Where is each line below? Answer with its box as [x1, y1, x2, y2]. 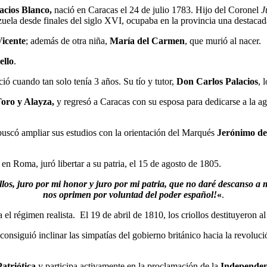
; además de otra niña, [26, 35, 110, 46]
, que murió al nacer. [185, 35, 261, 46]
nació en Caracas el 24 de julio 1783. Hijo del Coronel [54, 4, 259, 15]
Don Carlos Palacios [176, 76, 258, 86]
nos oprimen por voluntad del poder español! [43, 189, 217, 200]
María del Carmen [110, 35, 185, 46]
